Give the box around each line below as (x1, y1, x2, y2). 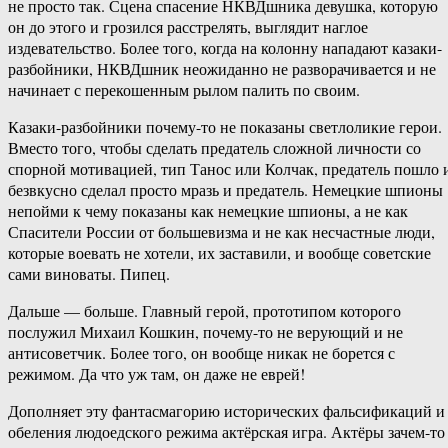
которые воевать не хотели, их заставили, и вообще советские (8, 242, 431, 264)
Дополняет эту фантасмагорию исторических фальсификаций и (8, 400, 445, 422)
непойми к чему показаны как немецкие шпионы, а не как (8, 200, 408, 222)
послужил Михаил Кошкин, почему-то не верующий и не (8, 321, 403, 343)
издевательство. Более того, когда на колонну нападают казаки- (8, 37, 442, 59)
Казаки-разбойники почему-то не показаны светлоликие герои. (8, 116, 442, 138)
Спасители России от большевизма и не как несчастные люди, (8, 221, 435, 243)
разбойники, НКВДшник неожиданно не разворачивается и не (8, 58, 436, 80)
